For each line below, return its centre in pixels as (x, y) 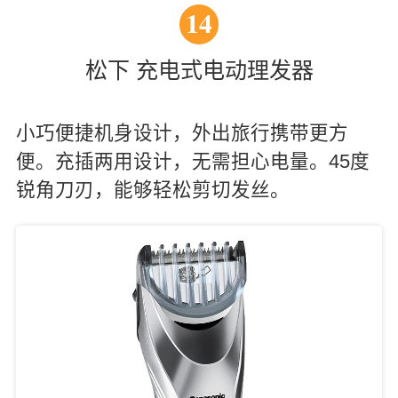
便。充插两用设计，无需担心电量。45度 (192, 162)
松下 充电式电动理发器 (199, 71)
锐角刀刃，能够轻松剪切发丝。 (152, 191)
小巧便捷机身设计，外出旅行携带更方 (182, 134)
